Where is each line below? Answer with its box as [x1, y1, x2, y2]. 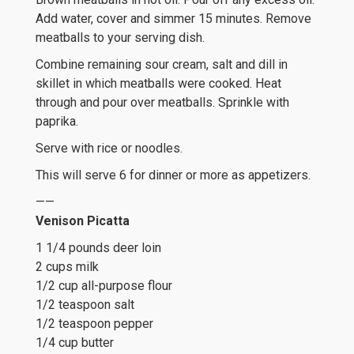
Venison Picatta [36, 213, 130, 228]
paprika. [36, 114, 78, 129]
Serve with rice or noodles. [36, 141, 183, 156]
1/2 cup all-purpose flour [36, 278, 172, 293]
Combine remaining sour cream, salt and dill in [36, 57, 288, 72]
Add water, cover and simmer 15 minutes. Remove [36, 11, 311, 26]
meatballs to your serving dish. [36, 30, 205, 45]
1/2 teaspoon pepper [36, 316, 153, 331]
